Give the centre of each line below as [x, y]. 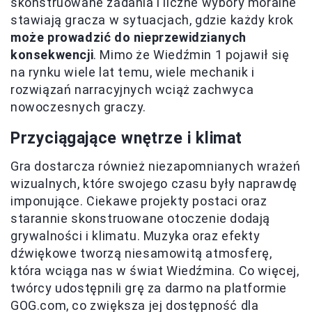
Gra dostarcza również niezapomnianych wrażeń [156, 166]
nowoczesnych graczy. [79, 107]
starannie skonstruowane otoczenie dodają [141, 219]
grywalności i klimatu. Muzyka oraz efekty [135, 236]
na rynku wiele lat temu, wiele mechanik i [133, 72]
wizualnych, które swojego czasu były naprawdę [154, 184]
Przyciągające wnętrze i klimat [126, 139]
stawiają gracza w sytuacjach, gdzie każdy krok [152, 20]
